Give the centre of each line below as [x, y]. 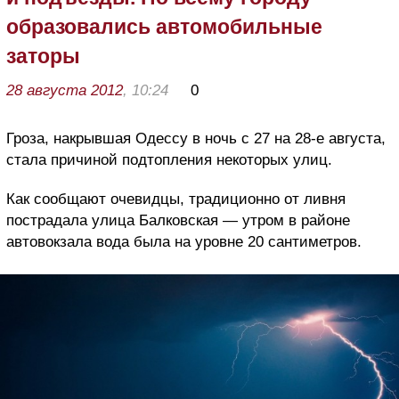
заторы [43, 56]
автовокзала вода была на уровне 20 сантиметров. [184, 241]
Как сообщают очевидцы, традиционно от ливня [176, 199]
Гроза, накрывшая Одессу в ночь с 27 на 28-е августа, [196, 138]
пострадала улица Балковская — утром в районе [178, 220]
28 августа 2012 [65, 90]
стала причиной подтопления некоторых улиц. [169, 159]
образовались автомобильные [164, 26]
